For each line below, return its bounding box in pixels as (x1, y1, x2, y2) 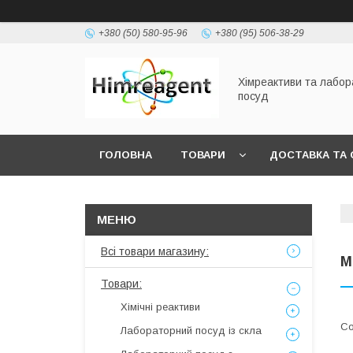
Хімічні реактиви (121, 301, 200, 313)
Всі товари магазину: (101, 245, 209, 258)
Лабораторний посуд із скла (121, 325, 262, 336)
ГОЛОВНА (99, 149, 152, 161)
